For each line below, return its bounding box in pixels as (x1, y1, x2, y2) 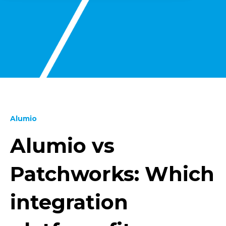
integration (10, 190, 128, 214)
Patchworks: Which (10, 161, 214, 186)
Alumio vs (10, 133, 115, 158)
